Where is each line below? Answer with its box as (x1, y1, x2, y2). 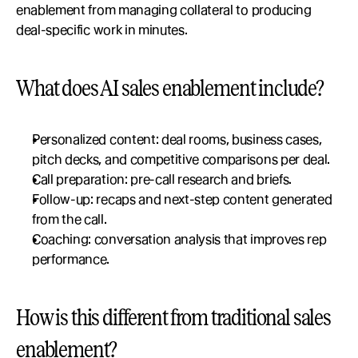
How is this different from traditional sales (16, 304, 331, 330)
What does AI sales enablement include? (16, 75, 324, 101)
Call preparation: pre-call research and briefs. (32, 172, 292, 187)
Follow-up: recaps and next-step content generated (32, 192, 332, 207)
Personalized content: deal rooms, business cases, (32, 132, 322, 147)
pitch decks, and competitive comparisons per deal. (32, 152, 330, 167)
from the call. (32, 212, 107, 227)
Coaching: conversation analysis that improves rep (32, 232, 327, 247)
